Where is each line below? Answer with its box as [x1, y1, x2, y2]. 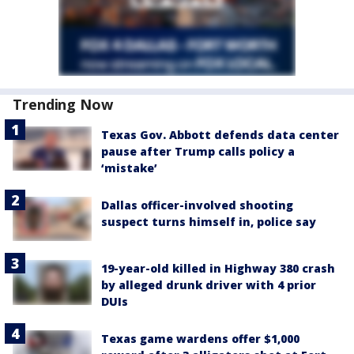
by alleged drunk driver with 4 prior [101, 277, 316, 293]
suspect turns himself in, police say [101, 214, 316, 229]
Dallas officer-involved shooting [101, 198, 293, 213]
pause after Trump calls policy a [101, 144, 295, 159]
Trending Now [13, 95, 113, 114]
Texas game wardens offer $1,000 [101, 331, 299, 347]
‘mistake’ [101, 160, 157, 175]
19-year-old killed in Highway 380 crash [101, 261, 335, 277]
